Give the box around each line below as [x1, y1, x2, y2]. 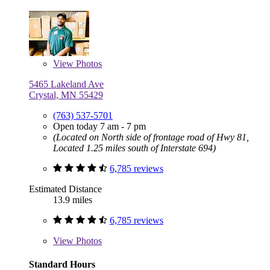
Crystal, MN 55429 [29, 89, 103, 100]
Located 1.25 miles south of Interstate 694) [53, 142, 216, 153]
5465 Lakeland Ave [29, 78, 104, 89]
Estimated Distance [29, 183, 102, 194]
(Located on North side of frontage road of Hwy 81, [53, 131, 249, 142]
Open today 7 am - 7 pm [53, 121, 146, 131]
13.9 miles [53, 194, 92, 205]
